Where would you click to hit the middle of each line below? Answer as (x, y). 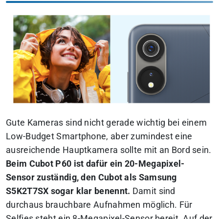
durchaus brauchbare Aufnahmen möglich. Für (99, 205)
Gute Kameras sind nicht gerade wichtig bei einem (107, 123)
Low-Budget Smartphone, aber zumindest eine (99, 137)
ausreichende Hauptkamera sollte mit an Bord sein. (109, 150)
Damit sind (153, 191)
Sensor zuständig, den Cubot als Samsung (91, 178)
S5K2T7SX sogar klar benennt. (68, 191)
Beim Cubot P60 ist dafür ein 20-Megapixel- (95, 164)
